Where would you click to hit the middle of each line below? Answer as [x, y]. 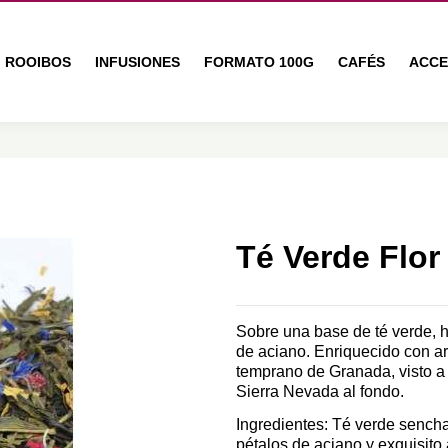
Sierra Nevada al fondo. [320, 391]
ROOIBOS [38, 61]
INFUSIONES [137, 61]
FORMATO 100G [259, 61]
